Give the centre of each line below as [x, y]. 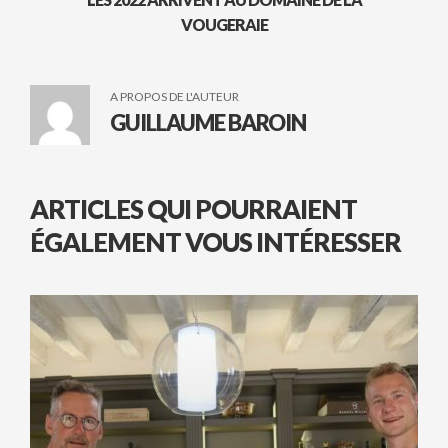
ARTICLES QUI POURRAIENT [193, 209]
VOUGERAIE [224, 25]
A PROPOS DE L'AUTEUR [174, 97]
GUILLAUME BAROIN [208, 123]
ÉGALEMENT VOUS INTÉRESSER [215, 242]
